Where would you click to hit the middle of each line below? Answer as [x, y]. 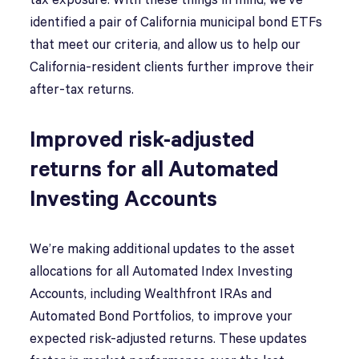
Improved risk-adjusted [143, 141]
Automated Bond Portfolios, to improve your [161, 317]
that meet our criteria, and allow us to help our [165, 45]
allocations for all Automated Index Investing [161, 272]
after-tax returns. [84, 90]
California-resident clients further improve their [172, 68]
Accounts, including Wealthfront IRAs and [151, 294]
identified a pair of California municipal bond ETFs [176, 23]
